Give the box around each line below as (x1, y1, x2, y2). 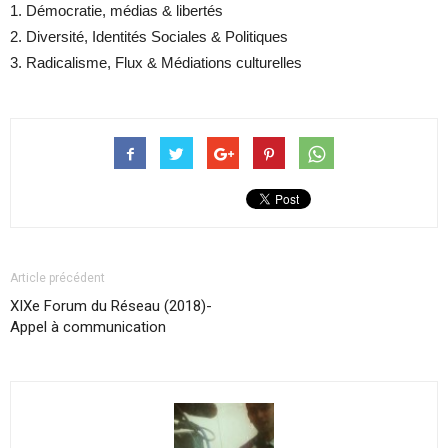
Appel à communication (10, 317, 166, 336)
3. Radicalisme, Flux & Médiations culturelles (10, 53, 302, 71)
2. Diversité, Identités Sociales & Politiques (10, 27, 288, 45)
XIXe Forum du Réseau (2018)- (10, 296, 212, 315)
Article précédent (10, 270, 105, 285)
